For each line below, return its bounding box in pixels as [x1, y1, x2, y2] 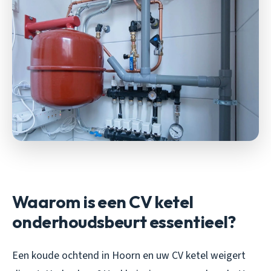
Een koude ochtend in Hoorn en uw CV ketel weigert [12, 247, 246, 263]
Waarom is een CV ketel [12, 191, 194, 212]
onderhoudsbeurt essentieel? [12, 211, 236, 232]
